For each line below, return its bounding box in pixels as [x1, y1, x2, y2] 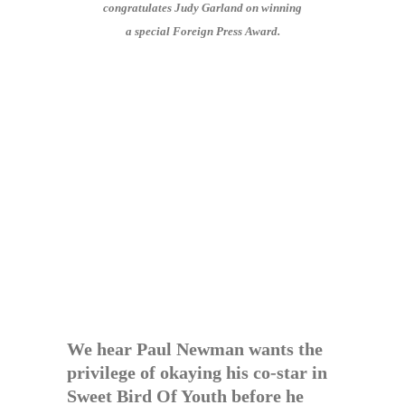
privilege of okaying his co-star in [67, 363, 327, 382]
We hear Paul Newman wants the [67, 339, 323, 359]
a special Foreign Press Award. [125, 24, 280, 38]
